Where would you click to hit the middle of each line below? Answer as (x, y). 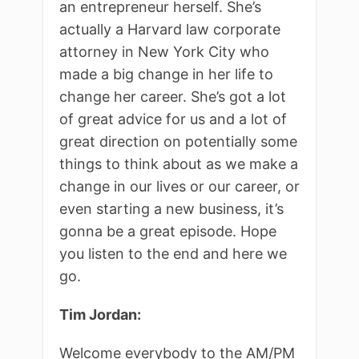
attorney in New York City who (164, 51)
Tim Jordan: (100, 314)
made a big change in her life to (166, 74)
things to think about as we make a (179, 163)
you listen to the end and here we (173, 253)
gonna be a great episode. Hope (168, 231)
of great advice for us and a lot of (173, 119)
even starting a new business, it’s (171, 208)
